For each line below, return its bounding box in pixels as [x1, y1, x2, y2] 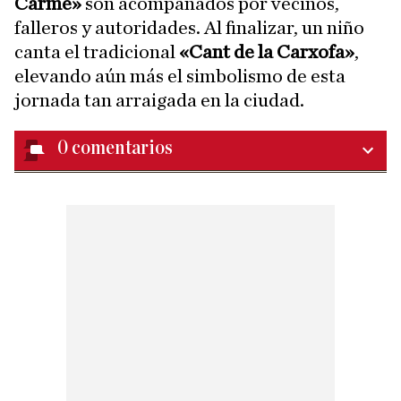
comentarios [72, 137, 173, 158]
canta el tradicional [14, 41, 179, 62]
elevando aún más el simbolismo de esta [14, 65, 346, 86]
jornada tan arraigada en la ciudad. [14, 90, 304, 110]
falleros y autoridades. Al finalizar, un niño [14, 17, 364, 38]
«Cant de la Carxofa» [179, 41, 354, 62]
